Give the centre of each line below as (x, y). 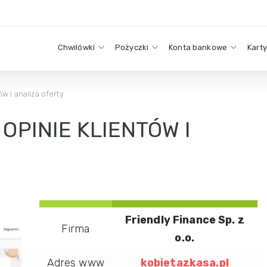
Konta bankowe (198, 47)
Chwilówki (76, 47)
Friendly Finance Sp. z (184, 220)
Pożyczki (132, 47)
